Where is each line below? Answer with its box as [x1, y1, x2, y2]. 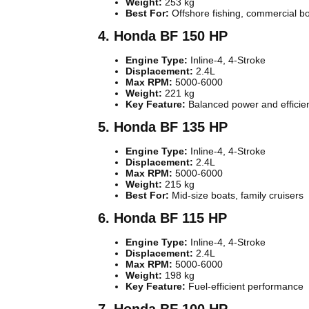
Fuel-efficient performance [186, 281, 303, 292]
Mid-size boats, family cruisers [169, 190, 303, 201]
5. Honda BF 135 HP [98, 119, 228, 135]
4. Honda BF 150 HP [98, 28, 228, 44]
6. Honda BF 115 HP [98, 210, 227, 226]
